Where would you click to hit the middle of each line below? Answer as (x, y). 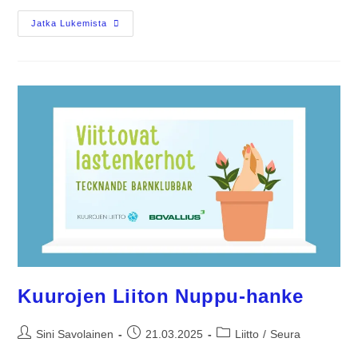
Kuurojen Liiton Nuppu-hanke (161, 296)
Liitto (247, 334)
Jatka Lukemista (70, 23)
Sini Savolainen (75, 334)
